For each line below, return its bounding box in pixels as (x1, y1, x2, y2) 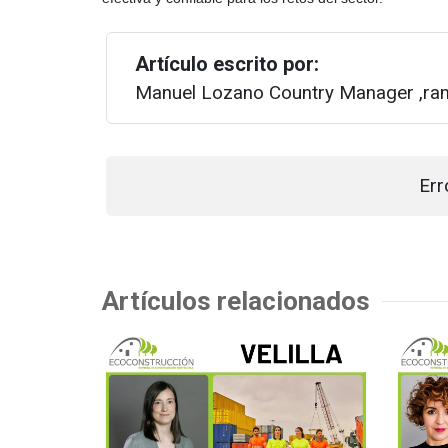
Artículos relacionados (102, 286, 370, 316)
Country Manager (269, 81, 414, 104)
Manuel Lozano (135, 81, 264, 104)
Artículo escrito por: (135, 52, 319, 76)
